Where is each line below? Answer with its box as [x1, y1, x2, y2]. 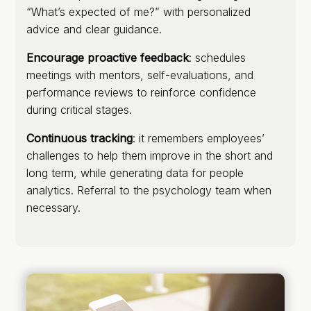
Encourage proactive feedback [26, 50, 189, 65]
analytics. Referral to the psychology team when [26, 183, 271, 197]
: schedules [189, 50, 246, 65]
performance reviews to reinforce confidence [26, 85, 256, 99]
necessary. [26, 200, 81, 215]
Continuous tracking [26, 131, 133, 145]
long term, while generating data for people [26, 165, 244, 180]
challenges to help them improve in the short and [26, 148, 273, 162]
